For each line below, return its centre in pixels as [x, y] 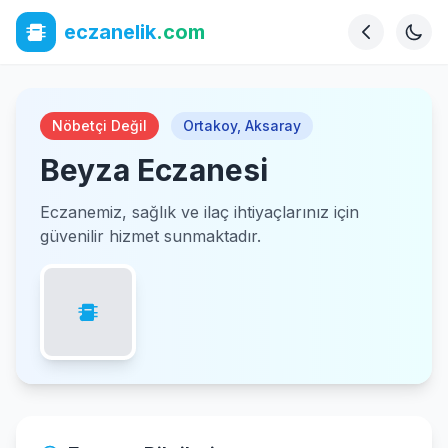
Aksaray [273, 125]
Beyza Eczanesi [154, 170]
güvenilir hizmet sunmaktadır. [150, 236]
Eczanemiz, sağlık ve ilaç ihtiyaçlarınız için [199, 212]
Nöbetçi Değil [99, 125]
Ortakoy [210, 125]
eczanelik [110, 32]
